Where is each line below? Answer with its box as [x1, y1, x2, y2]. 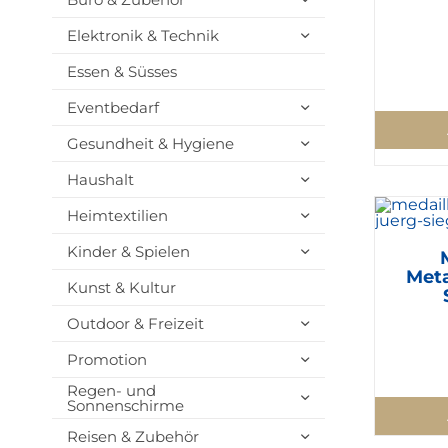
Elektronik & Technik [66, 26, 219, 45]
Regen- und [66, 381, 156, 400]
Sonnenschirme [66, 396, 184, 415]
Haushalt [66, 170, 134, 189]
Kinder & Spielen [66, 242, 190, 261]
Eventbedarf [66, 98, 159, 117]
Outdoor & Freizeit [66, 314, 204, 333]
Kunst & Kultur [66, 278, 176, 297]
